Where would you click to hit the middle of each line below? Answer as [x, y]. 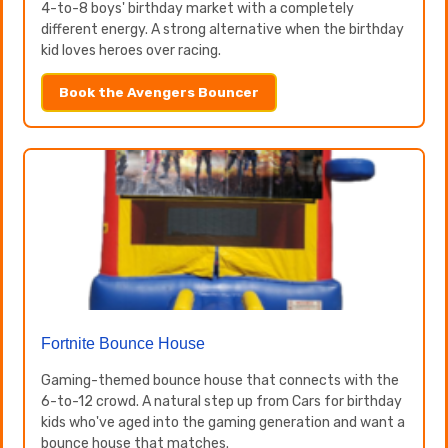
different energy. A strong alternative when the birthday [222, 29]
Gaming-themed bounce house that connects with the [220, 380]
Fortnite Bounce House [123, 343]
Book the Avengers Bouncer [159, 92]
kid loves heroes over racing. [131, 50]
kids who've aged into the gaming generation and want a [223, 422]
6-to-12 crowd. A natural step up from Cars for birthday [221, 401]
